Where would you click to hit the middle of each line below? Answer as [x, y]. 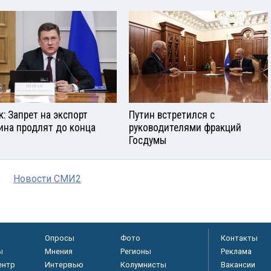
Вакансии [238, 265]
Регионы [135, 252]
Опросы [59, 238]
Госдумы [148, 141]
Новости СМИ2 [47, 179]
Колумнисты [143, 265]
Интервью [64, 265]
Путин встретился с [172, 115]
